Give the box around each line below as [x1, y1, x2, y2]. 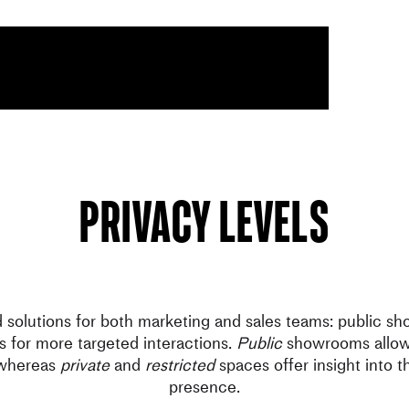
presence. [168, 373, 240, 399]
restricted [144, 351, 215, 377]
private [59, 351, 110, 377]
